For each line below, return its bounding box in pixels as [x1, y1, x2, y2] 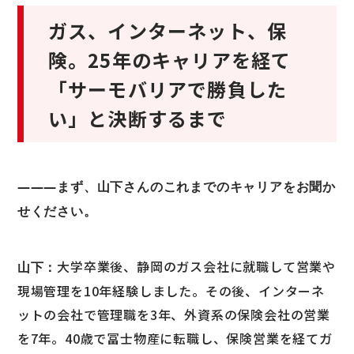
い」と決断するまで [47, 104, 228, 132]
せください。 [17, 201, 97, 220]
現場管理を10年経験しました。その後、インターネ [17, 281, 326, 300]
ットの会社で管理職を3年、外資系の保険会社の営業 [17, 304, 331, 324]
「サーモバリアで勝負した [47, 74, 288, 103]
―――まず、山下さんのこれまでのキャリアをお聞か [17, 177, 337, 195]
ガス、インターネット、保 [47, 16, 288, 44]
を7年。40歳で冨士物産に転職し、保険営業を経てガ [17, 328, 333, 348]
